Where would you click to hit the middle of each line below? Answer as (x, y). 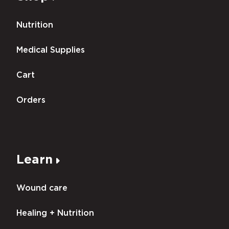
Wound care (42, 188)
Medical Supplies (51, 50)
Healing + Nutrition (55, 213)
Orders (31, 100)
